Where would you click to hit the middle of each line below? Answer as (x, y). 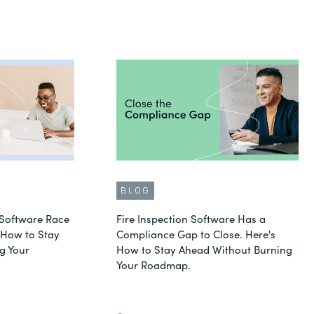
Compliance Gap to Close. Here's (196, 234)
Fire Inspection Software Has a (191, 218)
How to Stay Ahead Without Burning (204, 249)
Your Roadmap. (153, 265)
